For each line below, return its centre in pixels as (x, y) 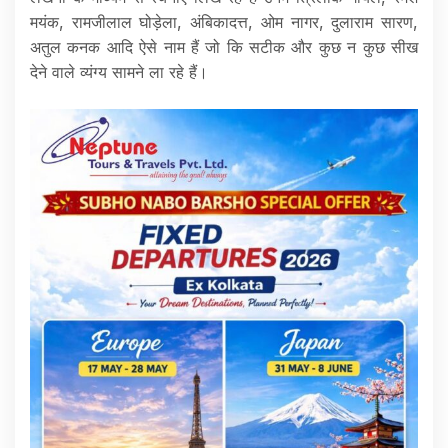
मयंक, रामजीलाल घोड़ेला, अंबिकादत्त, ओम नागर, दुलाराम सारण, (224, 22)
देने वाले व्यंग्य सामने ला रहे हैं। (119, 72)
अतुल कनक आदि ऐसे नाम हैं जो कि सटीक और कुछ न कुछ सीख (224, 47)
